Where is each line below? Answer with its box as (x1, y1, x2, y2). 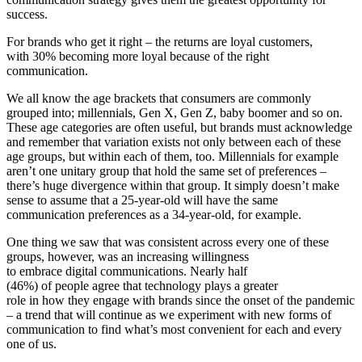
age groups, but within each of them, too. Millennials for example (6, 149, 339, 163)
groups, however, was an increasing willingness (6, 249, 249, 263)
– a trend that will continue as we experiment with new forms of (6, 307, 331, 322)
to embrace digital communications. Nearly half (6, 263, 247, 278)
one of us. (6, 336, 60, 351)
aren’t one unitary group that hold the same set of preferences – (6, 163, 326, 178)
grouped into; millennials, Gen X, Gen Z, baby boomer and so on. (6, 105, 343, 120)
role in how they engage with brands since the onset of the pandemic (6, 293, 355, 307)
